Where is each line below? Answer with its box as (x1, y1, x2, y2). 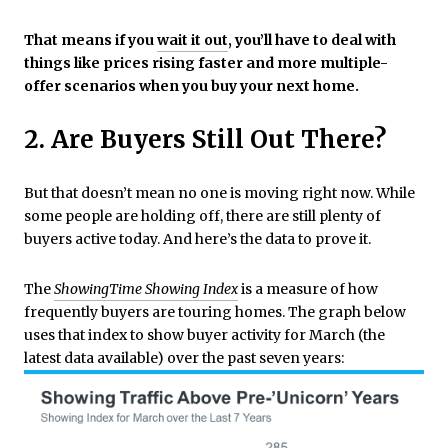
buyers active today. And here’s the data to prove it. (24, 230, 371, 249)
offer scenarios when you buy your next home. (24, 76, 359, 95)
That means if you (24, 30, 157, 49)
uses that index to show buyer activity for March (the (24, 325, 385, 344)
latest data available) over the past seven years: (24, 348, 344, 367)
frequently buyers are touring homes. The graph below (24, 302, 406, 321)
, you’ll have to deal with (228, 30, 396, 49)
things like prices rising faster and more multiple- (24, 53, 388, 72)
